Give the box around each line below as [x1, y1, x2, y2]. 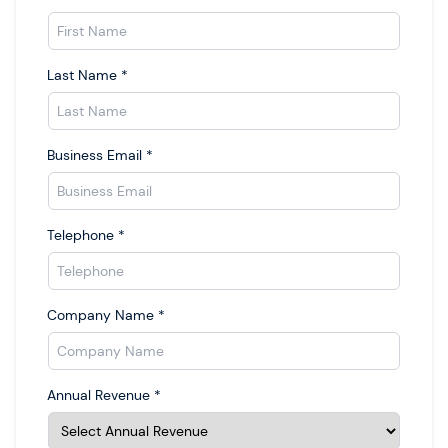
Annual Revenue [47, 386, 150, 404]
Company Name [47, 306, 154, 324]
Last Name [47, 66, 117, 84]
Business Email [47, 146, 142, 164]
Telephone [47, 226, 114, 244]
